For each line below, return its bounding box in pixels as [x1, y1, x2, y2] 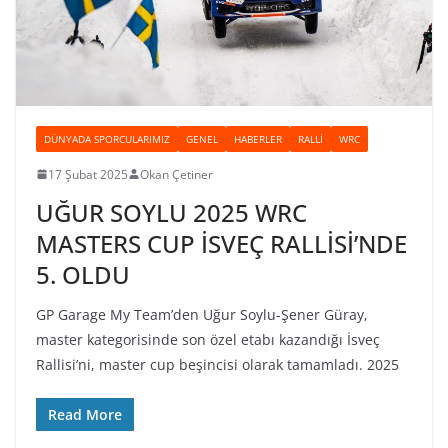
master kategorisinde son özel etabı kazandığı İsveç [36, 329, 380, 349]
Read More [48, 404, 122, 424]
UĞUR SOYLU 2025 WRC [36, 195, 307, 229]
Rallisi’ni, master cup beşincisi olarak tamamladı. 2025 [36, 354, 399, 374]
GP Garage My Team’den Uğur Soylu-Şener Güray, [36, 304, 368, 324]
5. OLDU [36, 257, 130, 291]
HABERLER [234, 131, 282, 146]
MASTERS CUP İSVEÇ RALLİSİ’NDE [36, 226, 407, 260]
